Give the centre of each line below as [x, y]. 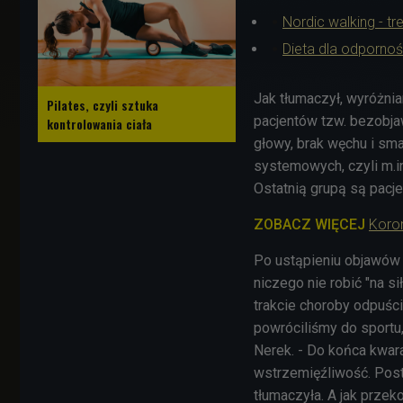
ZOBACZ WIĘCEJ [311, 224]
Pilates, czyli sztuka [103, 104]
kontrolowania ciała [99, 123]
